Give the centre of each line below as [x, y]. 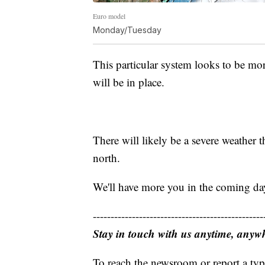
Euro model [109, 16]
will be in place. [129, 82]
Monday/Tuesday [127, 30]
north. [106, 157]
